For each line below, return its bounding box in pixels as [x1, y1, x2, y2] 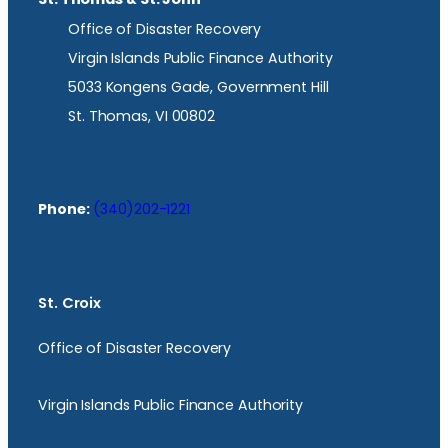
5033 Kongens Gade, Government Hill [68, 76, 329, 97]
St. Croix [38, 293, 102, 314]
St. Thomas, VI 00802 [68, 105, 215, 126]
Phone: [38, 199, 90, 220]
